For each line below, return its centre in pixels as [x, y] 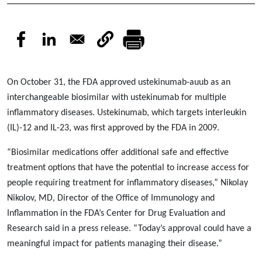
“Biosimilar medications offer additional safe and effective [118, 153]
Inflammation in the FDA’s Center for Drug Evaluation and [116, 213]
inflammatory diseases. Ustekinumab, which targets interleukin [127, 113]
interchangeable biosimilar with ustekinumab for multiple [117, 98]
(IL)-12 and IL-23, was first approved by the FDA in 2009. [113, 128]
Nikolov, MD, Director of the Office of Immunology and [111, 198]
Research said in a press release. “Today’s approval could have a [129, 229]
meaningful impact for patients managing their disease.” [115, 244]
